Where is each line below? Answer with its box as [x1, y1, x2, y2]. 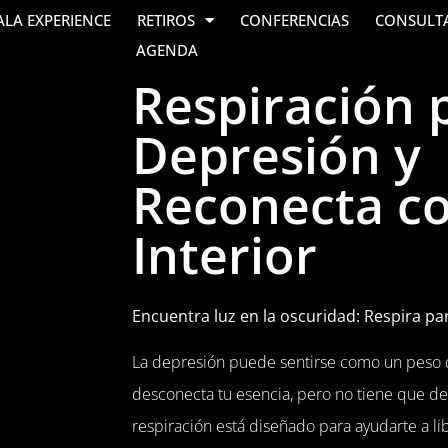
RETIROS [137, 10, 196, 30]
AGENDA [135, 40, 198, 60]
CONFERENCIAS [240, 10, 350, 30]
